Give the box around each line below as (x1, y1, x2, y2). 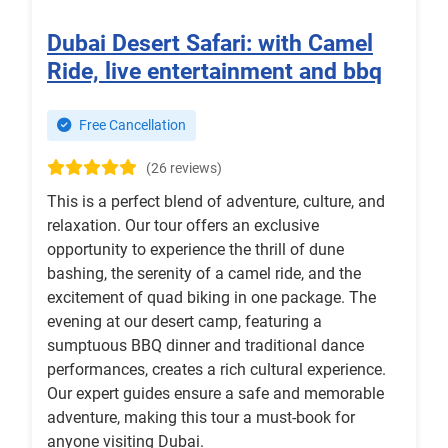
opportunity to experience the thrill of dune (47, 240, 344, 260)
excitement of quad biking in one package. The (47, 288, 376, 308)
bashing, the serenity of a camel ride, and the (47, 264, 361, 284)
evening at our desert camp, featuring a (47, 312, 322, 332)
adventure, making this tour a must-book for (47, 408, 355, 428)
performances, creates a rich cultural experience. (47, 360, 386, 380)
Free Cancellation (76, 117, 186, 135)
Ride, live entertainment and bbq (47, 57, 382, 86)
